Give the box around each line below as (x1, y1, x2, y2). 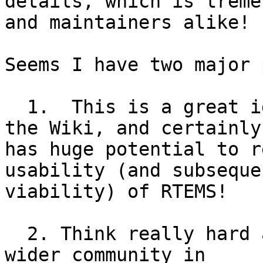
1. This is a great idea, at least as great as (5, 96, 27, 118)
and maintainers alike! (5, 12, 250, 33)
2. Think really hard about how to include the (5, 223, 27, 245)
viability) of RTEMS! (5, 181, 228, 203)
